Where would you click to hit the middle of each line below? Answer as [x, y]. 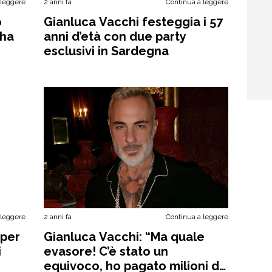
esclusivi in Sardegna [107, 51]
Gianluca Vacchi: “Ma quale [124, 237]
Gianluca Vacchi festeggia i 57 [134, 22]
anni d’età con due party [115, 36]
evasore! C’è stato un [106, 251]
